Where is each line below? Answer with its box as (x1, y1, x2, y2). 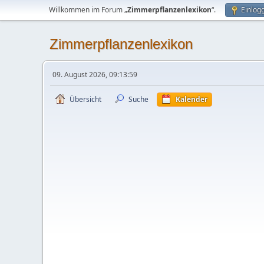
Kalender (176, 94, 207, 104)
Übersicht (70, 94, 101, 104)
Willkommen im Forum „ (49, 5, 127, 15)
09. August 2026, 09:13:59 (52, 70, 137, 80)
